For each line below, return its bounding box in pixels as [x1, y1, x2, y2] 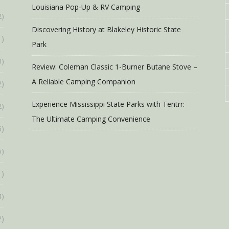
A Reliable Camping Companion [32, 77, 135, 86]
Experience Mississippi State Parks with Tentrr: [32, 99, 185, 109]
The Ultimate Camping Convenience [32, 114, 150, 124]
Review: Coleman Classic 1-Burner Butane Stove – [32, 62, 197, 72]
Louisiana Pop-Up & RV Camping [32, 2, 140, 12]
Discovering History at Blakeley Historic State [32, 25, 181, 34]
